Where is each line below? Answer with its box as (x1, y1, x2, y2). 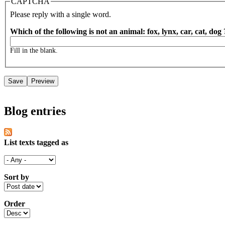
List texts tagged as (4, 138, 68, 147)
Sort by (4, 173, 29, 182)
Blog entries (4, 104, 66, 118)
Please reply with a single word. (10, 10, 111, 19)
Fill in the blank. (10, 47, 58, 55)
